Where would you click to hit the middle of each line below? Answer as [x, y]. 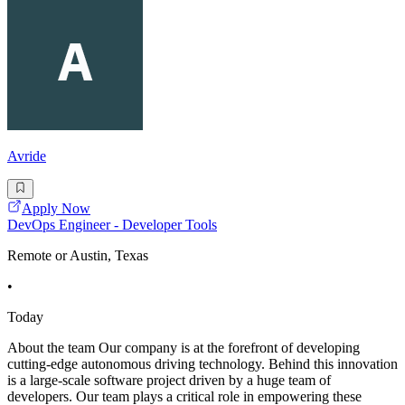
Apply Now [56, 209]
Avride [27, 155]
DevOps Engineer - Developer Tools [112, 225]
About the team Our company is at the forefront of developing [184, 348]
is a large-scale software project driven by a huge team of [169, 381]
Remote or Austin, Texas [78, 256]
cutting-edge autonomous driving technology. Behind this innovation [202, 364]
